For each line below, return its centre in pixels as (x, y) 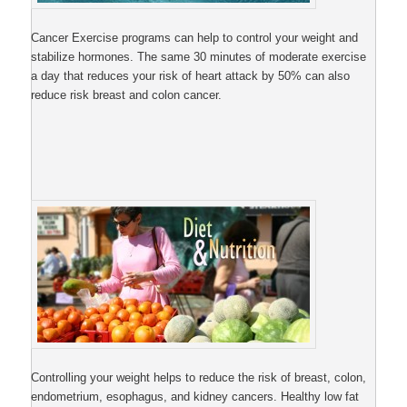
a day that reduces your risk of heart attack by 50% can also (191, 75)
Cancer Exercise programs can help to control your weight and (195, 37)
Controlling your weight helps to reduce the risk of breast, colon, (199, 378)
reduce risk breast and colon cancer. (127, 94)
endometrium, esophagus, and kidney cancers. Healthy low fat (195, 397)
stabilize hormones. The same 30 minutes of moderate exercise (199, 56)
